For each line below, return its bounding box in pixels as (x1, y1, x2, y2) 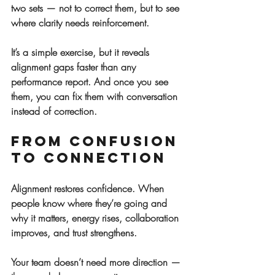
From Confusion (11, 133, 184, 150)
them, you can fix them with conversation (11, 90, 180, 104)
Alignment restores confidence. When (11, 182, 167, 196)
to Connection (11, 149, 166, 167)
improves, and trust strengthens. (11, 226, 137, 240)
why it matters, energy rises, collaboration (11, 211, 182, 225)
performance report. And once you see (11, 75, 171, 89)
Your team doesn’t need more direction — (11, 255, 184, 269)
